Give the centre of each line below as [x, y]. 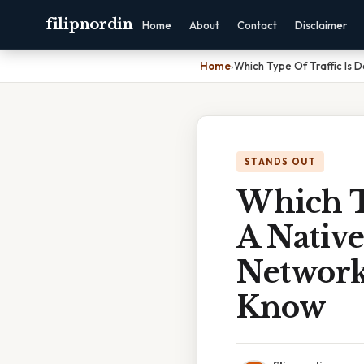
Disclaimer [321, 25]
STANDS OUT [280, 162]
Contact [257, 25]
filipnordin [89, 24]
